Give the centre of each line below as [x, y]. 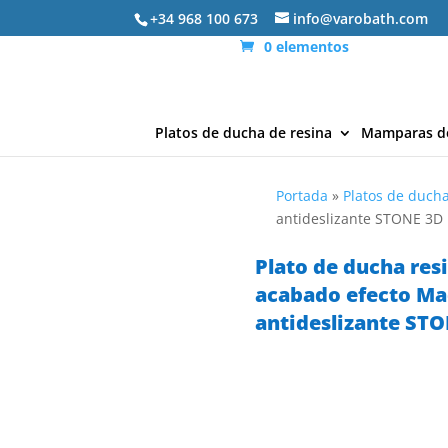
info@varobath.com [361, 18]
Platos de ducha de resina [243, 132]
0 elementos [307, 46]
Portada [302, 196]
